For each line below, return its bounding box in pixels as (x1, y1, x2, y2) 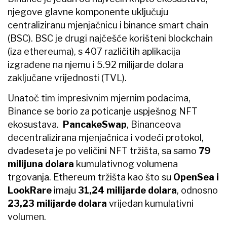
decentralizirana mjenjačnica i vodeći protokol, (8, 132, 204, 143)
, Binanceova (127, 119, 181, 130)
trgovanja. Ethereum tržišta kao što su (8, 171, 173, 182)
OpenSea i (173, 171, 219, 182)
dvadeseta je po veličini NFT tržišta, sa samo (8, 145, 199, 156)
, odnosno (177, 184, 218, 196)
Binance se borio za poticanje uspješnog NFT (8, 105, 198, 117)
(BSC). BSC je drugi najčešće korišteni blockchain (8, 32, 213, 44)
